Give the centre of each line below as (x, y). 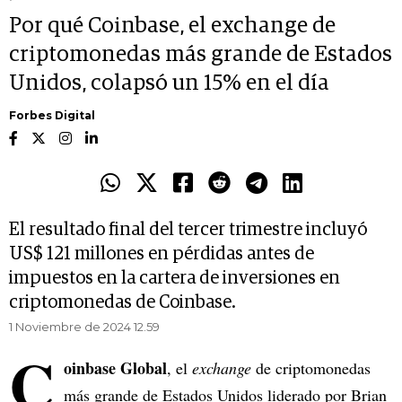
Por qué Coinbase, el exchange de (172, 26)
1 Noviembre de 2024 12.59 (84, 327)
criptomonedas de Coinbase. (122, 303)
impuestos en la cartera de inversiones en (175, 279)
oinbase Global (115, 368)
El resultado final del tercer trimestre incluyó (188, 230)
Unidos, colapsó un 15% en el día (169, 84)
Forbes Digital (52, 116)
